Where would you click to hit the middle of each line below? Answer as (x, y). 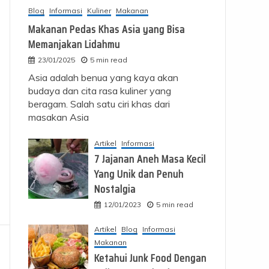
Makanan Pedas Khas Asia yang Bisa (106, 30)
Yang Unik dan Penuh (139, 174)
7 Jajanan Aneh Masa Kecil (150, 159)
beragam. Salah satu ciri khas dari (99, 104)
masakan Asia (58, 117)
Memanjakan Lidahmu (74, 45)
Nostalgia (115, 189)
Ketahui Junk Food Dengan (150, 258)
